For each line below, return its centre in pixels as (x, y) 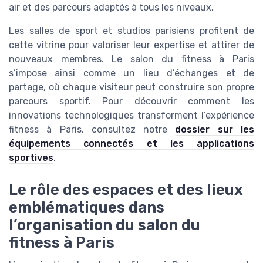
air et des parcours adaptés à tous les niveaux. (111, 8)
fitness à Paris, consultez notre (92, 130)
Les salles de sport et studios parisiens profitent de (131, 31)
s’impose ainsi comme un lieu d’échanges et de (131, 73)
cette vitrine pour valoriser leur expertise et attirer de (131, 45)
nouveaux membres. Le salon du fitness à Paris (131, 59)
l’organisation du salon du (104, 225)
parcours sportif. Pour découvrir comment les (131, 102)
